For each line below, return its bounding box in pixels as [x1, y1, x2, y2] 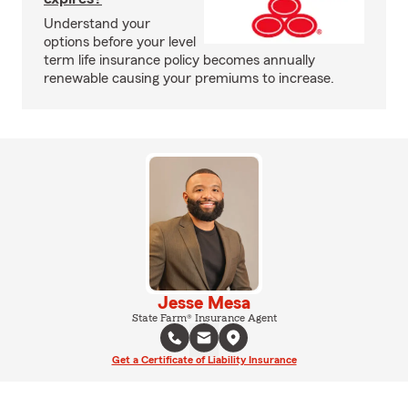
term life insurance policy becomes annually [44, 53, 315, 67]
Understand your [44, 16, 150, 31]
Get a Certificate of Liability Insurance [111, 353, 297, 365]
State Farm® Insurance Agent [131, 311, 277, 323]
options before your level [44, 35, 196, 49]
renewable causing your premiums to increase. [44, 71, 334, 86]
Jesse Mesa [158, 293, 250, 312]
